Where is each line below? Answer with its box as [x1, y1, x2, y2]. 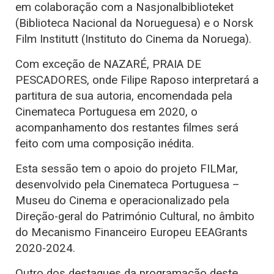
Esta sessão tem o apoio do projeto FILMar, [15, 162, 238, 176]
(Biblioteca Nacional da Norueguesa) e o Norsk [15, 17, 253, 31]
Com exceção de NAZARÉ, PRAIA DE [15, 57, 201, 72]
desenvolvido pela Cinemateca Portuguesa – [15, 178, 240, 192]
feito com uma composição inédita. [15, 137, 194, 151]
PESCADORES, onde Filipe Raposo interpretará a [15, 73, 259, 87]
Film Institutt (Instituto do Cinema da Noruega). [15, 32, 251, 46]
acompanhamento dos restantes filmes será [15, 121, 239, 135]
